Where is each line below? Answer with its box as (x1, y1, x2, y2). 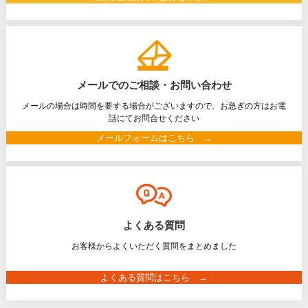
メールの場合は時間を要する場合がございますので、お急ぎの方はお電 (22, 100, 286, 111)
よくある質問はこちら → (100, 272, 208, 284)
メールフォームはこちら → (96, 131, 212, 144)
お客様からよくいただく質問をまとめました (71, 241, 236, 252)
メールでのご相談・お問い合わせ (76, 78, 232, 91)
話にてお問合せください (109, 112, 199, 123)
